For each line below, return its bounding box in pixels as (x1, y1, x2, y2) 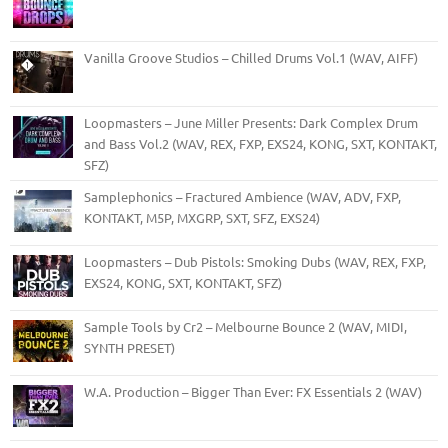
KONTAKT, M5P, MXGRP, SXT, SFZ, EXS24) (84, 209, 320, 227)
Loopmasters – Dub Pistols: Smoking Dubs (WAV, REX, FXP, (84, 253, 426, 271)
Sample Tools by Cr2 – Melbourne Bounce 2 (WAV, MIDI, (84, 318, 407, 336)
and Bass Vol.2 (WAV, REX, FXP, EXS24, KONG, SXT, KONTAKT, (84, 135, 437, 153)
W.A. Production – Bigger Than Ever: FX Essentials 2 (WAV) (84, 383, 422, 401)
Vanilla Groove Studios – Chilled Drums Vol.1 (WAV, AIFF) (84, 49, 418, 67)
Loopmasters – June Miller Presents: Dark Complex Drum (84, 114, 418, 132)
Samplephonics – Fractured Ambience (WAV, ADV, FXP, (84, 188, 401, 206)
